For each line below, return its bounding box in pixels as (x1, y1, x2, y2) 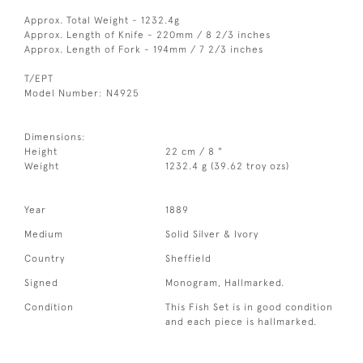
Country (24, 252, 65, 264)
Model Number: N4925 (24, 87, 139, 99)
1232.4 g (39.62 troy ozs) (165, 160, 290, 172)
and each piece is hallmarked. (165, 315, 318, 327)
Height (24, 145, 58, 157)
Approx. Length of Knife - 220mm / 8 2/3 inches (24, 28, 271, 41)
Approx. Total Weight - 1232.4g (24, 14, 180, 26)
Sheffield (165, 252, 212, 264)
